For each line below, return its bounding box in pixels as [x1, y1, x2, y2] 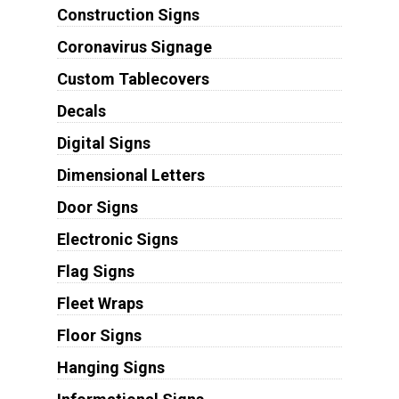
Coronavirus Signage [56, 37, 212, 56]
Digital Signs [56, 133, 151, 152]
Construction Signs [56, 4, 199, 24]
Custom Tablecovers [56, 69, 209, 88]
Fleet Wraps [56, 293, 143, 313]
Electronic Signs [56, 229, 178, 248]
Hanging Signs [56, 357, 165, 377]
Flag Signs [56, 261, 134, 281]
